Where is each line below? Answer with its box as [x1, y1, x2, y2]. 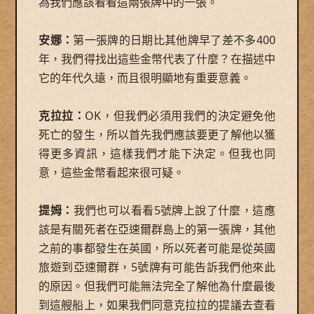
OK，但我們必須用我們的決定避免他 [85, 107, 275, 123]
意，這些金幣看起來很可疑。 [39, 164, 185, 180]
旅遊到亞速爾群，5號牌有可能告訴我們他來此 [39, 259, 275, 275]
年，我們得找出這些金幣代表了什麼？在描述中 [39, 50, 275, 67]
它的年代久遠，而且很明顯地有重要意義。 [39, 69, 252, 86]
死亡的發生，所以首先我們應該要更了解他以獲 [39, 126, 275, 142]
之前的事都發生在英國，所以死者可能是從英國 [39, 240, 275, 256]
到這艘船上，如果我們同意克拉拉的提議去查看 [39, 296, 275, 313]
